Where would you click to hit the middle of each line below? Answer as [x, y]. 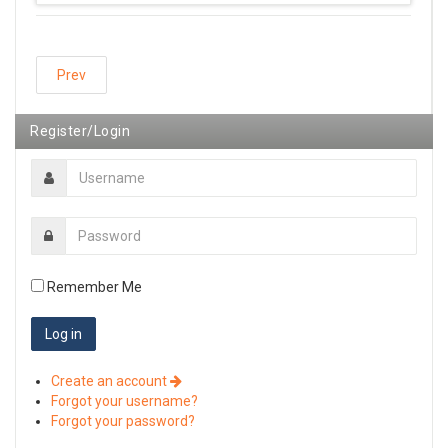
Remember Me [93, 286]
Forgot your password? [123, 420]
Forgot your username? [124, 400]
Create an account [110, 380]
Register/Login [80, 130]
